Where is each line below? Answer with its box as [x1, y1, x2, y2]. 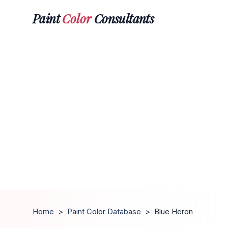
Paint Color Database [67, 207, 141, 216]
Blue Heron [154, 207, 193, 216]
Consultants [91, 10, 154, 26]
